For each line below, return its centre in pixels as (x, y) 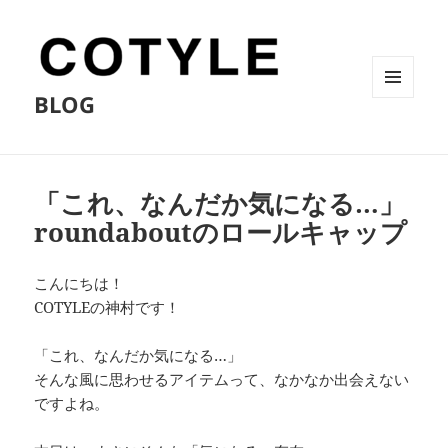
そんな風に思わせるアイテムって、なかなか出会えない (222, 379)
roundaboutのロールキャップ (221, 232)
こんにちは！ (79, 283)
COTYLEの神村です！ (107, 307)
